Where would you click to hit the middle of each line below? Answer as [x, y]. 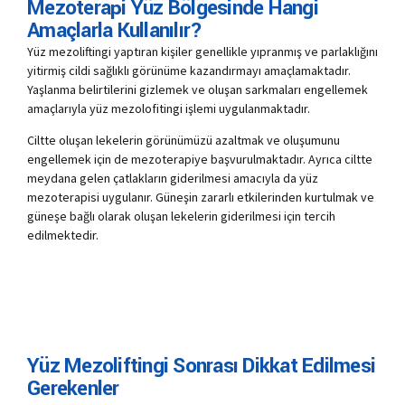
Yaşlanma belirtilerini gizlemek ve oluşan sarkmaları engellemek [198, 89]
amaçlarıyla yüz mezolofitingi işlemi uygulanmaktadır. [169, 108]
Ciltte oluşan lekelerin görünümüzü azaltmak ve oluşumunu [184, 140]
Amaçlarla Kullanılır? [115, 30]
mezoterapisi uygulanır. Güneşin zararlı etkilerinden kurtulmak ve [201, 197]
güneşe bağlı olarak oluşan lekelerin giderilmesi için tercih [181, 216]
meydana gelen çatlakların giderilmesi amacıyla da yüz [173, 178]
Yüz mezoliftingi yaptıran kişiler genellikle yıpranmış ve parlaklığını [202, 51]
